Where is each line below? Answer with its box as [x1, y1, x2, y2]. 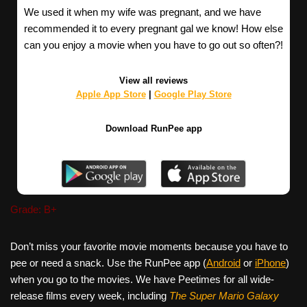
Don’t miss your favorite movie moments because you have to [10, 240, 288, 252]
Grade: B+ [10, 203, 57, 215]
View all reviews [119, 75, 188, 86]
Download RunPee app [105, 123, 202, 134]
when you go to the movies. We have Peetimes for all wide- [10, 273, 274, 285]
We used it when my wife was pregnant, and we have [24, 6, 261, 19]
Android [206, 256, 241, 269]
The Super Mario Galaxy [169, 289, 279, 302]
